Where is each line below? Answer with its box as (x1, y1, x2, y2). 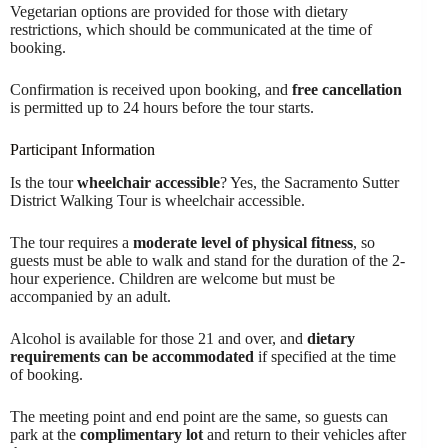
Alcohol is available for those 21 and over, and (10, 330, 307, 347)
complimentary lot (80, 426, 203, 443)
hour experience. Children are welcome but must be (10, 270, 335, 287)
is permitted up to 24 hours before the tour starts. (10, 99, 314, 117)
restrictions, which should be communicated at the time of (10, 21, 372, 39)
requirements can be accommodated (10, 348, 254, 365)
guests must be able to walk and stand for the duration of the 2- (10, 252, 405, 269)
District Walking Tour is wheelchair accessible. (10, 192, 305, 209)
